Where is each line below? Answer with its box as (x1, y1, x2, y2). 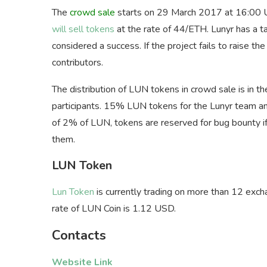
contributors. (52, 55, 103, 69)
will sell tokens (52, 22, 114, 36)
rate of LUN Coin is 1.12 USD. (52, 201, 176, 215)
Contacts (52, 226, 106, 244)
